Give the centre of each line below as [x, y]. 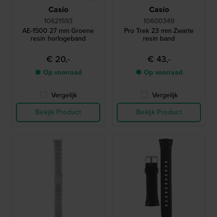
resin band [159, 39]
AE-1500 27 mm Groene [58, 31]
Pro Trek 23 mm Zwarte [159, 31]
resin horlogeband [58, 39]
